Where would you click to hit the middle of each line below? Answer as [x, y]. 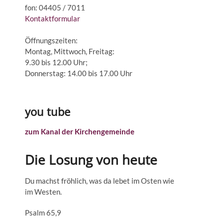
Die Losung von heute [91, 160]
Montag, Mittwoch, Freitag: [70, 51]
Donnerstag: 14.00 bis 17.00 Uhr [79, 73]
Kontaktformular [53, 18]
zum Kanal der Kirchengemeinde [80, 131]
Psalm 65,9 [43, 213]
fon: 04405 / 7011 [55, 7]
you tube [48, 111]
